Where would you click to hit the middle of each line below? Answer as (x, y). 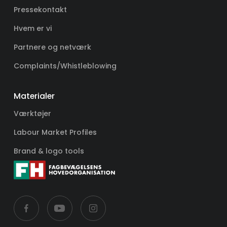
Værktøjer (32, 113)
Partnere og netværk (52, 47)
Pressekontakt (40, 9)
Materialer (34, 96)
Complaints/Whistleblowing (65, 66)
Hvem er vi (32, 28)
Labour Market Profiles (55, 132)
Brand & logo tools (49, 151)
